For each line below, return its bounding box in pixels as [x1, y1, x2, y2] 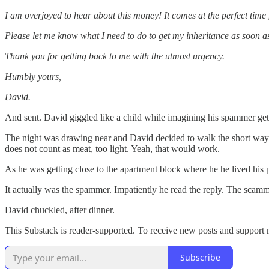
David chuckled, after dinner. [5, 204, 115, 215]
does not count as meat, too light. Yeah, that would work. [5, 143, 220, 154]
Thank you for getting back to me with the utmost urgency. [5, 50, 225, 61]
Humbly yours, [5, 71, 61, 82]
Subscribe [180, 252, 220, 264]
